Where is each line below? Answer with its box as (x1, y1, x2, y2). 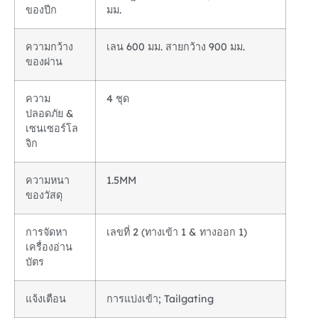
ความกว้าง (26, 40, 73, 54)
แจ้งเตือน (26, 292, 66, 306)
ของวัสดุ (26, 189, 62, 202)
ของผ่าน (26, 55, 62, 69)
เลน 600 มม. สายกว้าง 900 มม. (106, 40, 245, 54)
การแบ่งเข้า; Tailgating (106, 292, 214, 306)
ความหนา (26, 174, 70, 187)
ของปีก (26, 4, 57, 17)
